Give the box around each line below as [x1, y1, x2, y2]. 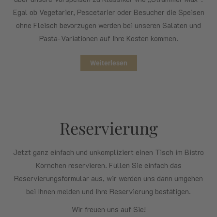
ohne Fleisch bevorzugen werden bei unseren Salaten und [16, 20, 201, 30]
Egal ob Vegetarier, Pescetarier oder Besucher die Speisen [13, 7, 204, 17]
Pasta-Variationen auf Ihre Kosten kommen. [39, 33, 178, 43]
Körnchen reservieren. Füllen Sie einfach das [35, 160, 182, 170]
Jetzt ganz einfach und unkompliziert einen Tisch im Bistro [13, 147, 204, 157]
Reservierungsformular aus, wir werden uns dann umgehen [14, 173, 203, 183]
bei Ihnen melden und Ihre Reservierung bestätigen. [26, 186, 191, 196]
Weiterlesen [90, 59, 127, 67]
